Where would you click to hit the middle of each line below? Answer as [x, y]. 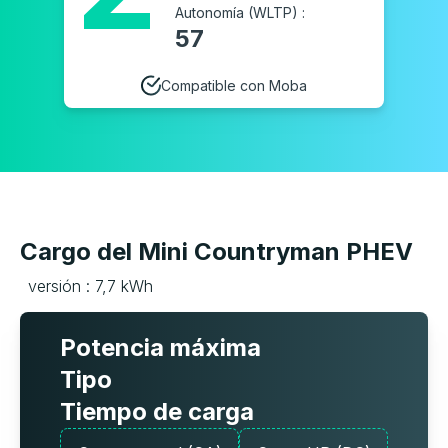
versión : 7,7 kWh [90, 286]
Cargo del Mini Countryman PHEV [216, 252]
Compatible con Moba [234, 85]
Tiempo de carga [157, 412]
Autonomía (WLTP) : [239, 13]
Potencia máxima [160, 348]
